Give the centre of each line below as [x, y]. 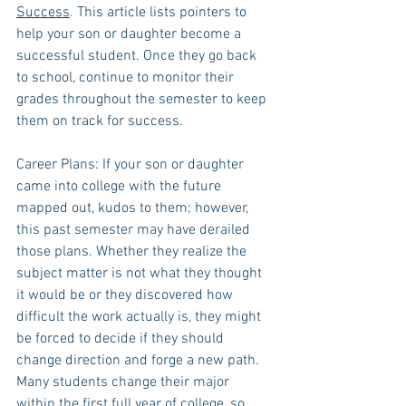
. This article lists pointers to [160, 13]
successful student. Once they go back [138, 56]
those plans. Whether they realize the [133, 252]
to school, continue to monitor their [127, 78]
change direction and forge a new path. [140, 361]
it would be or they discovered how [126, 295]
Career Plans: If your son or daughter [132, 165]
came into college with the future [121, 187]
